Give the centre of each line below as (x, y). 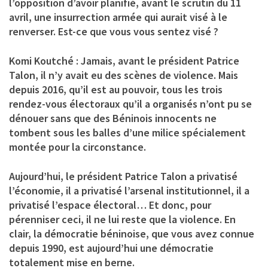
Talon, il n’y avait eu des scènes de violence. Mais (124, 75)
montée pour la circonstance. (77, 147)
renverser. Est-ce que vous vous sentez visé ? (114, 31)
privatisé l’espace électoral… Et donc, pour (110, 205)
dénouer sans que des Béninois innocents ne (113, 118)
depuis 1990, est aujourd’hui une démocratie (111, 248)
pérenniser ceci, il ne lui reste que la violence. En (122, 219)
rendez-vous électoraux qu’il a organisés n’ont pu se (130, 103)
